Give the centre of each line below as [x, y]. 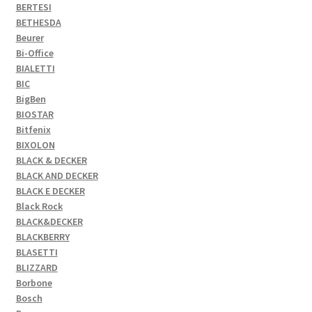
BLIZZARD [37, 267]
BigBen [31, 99]
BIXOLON [35, 145]
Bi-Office [34, 53]
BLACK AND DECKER [57, 175]
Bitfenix [33, 129]
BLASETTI [37, 252]
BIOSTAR [34, 114]
